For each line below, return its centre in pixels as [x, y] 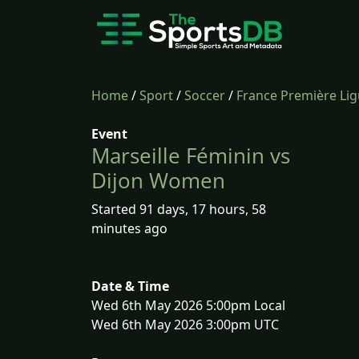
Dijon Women [158, 180]
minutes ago [129, 228]
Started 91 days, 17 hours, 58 [179, 209]
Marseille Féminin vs [191, 155]
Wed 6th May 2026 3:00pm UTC [185, 325]
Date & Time [130, 286]
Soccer [205, 95]
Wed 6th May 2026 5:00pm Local [188, 305]
